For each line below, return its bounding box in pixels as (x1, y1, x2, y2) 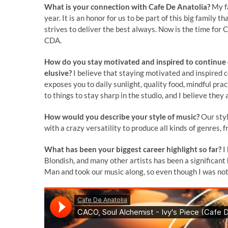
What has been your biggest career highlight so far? (44, 144, 223, 154)
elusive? (44, 68, 72, 77)
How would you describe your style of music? (44, 111, 199, 121)
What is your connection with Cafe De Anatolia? (44, 2, 210, 11)
